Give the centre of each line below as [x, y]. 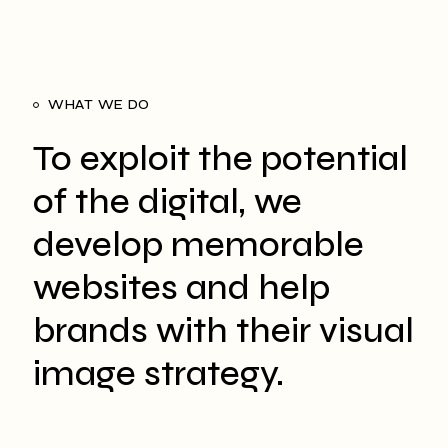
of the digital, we [167, 202]
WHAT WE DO [99, 105]
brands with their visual [223, 331]
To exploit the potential [220, 159]
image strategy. [158, 374]
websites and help [181, 288]
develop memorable [198, 245]
